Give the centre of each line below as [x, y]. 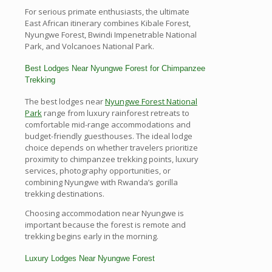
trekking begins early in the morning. [92, 236]
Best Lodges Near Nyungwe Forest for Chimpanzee [115, 68]
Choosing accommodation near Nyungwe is [104, 213]
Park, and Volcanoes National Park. [90, 46]
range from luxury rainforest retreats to [116, 113]
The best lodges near [65, 102]
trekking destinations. [65, 194]
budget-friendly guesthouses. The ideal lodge [109, 136]
